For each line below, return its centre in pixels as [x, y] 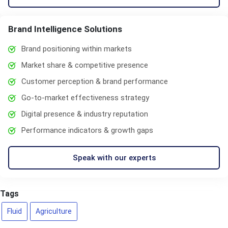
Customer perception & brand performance [95, 81]
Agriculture [53, 211]
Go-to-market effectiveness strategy [85, 97]
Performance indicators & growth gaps [87, 130]
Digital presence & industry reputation [85, 114]
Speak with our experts [114, 158]
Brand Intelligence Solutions [65, 29]
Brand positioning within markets [77, 49]
